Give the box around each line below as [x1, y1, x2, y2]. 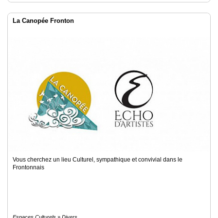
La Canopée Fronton [13, 17, 74, 24]
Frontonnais [13, 164, 44, 171]
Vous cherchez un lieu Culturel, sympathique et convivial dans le [13, 156, 182, 163]
